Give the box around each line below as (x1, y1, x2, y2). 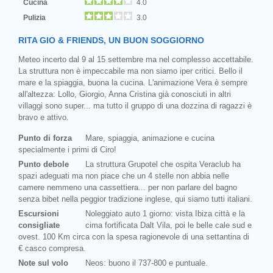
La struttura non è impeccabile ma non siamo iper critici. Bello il (18, 66, 243, 76)
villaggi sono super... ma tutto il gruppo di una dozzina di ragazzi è (18, 101, 252, 110)
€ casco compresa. (18, 243, 86, 253)
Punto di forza (18, 133, 72, 143)
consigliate (18, 220, 60, 230)
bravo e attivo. (18, 112, 69, 122)
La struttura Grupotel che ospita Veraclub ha (85, 159, 241, 169)
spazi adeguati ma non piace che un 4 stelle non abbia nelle (18, 171, 229, 180)
